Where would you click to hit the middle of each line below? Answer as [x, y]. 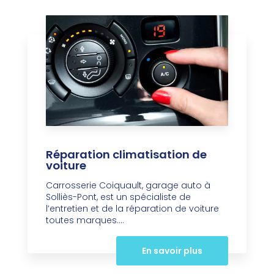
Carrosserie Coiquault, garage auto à [128, 185]
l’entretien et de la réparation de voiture [132, 208]
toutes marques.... [85, 220]
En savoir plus [172, 250]
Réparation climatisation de [126, 154]
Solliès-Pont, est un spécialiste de [118, 197]
